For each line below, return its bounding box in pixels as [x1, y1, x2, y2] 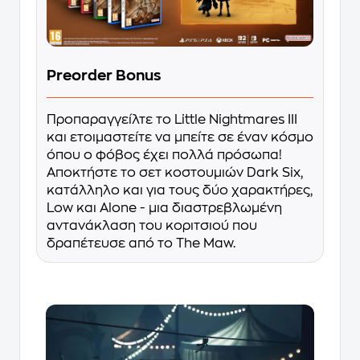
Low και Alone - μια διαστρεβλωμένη [47, 202, 282, 215]
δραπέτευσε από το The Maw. [47, 237, 235, 251]
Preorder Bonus [47, 68, 162, 84]
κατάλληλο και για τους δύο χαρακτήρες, [47, 184, 313, 198]
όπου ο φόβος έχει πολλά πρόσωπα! [47, 149, 282, 162]
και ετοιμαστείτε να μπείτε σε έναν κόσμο [47, 131, 313, 145]
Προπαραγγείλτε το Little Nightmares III [47, 113, 297, 127]
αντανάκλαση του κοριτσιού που [47, 219, 257, 233]
